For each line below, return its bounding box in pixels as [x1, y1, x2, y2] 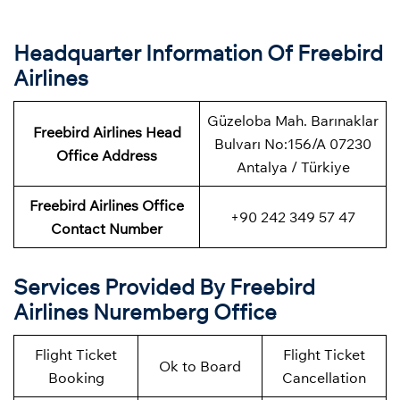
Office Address [56, 146, 157, 165]
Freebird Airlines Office [29, 196, 184, 215]
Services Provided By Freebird [13, 273, 315, 301]
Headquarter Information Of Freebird [13, 39, 383, 67]
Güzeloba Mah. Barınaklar [207, 112, 379, 130]
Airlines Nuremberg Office [13, 298, 277, 326]
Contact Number [51, 220, 162, 238]
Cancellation [282, 369, 366, 387]
